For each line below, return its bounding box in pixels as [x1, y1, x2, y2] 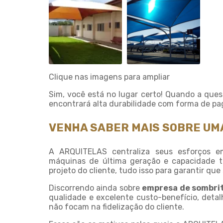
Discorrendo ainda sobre [49, 183, 142, 193]
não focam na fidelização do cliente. [49, 202, 184, 212]
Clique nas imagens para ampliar [49, 72, 170, 82]
